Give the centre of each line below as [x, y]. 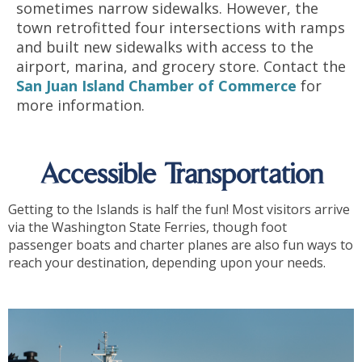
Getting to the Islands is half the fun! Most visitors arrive [179, 210]
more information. [82, 105]
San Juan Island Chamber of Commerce [156, 86]
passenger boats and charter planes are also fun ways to [181, 245]
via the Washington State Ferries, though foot [147, 227]
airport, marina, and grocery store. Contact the [181, 67]
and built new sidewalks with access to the [165, 47]
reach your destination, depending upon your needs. [167, 263]
